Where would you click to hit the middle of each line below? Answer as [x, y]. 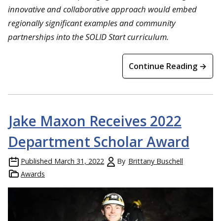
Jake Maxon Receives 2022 [95, 121]
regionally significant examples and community [92, 23]
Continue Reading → [168, 66]
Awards [33, 174]
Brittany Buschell [156, 161]
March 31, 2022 [79, 161]
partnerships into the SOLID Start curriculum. [88, 37]
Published [37, 161]
